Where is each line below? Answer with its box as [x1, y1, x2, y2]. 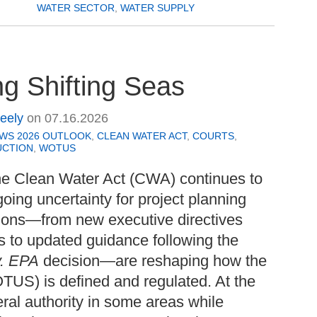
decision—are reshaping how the [39, 251, 267, 270]
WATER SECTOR [37, 2, 115, 14]
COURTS [192, 129, 234, 142]
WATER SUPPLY [120, 2, 195, 14]
